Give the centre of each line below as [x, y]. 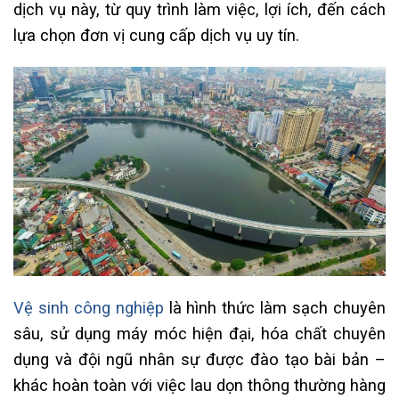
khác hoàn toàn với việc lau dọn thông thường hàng [199, 385]
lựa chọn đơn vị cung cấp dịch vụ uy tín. [156, 35]
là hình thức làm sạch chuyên [275, 307]
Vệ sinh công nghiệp [89, 307]
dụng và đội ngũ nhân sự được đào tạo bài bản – [199, 359]
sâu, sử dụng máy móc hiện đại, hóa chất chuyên [199, 333]
